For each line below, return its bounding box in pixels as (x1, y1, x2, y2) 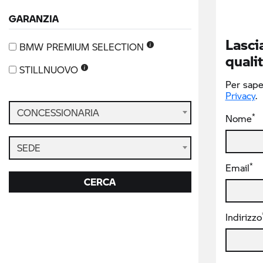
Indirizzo (225, 210, 262, 223)
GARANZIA (9, 12, 59, 25)
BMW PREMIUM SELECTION (19, 41, 147, 53)
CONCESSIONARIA (17, 106, 99, 119)
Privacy (225, 89, 255, 102)
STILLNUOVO (19, 63, 81, 76)
